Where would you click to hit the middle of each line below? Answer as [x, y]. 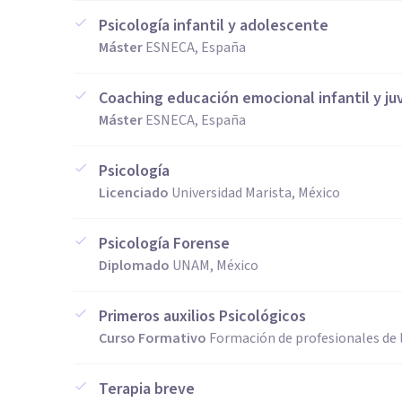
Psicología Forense [164, 244]
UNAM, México [215, 266]
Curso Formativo [153, 338]
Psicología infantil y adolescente [214, 26]
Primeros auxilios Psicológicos [202, 316]
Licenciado [134, 193]
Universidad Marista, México [256, 193]
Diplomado [134, 266]
